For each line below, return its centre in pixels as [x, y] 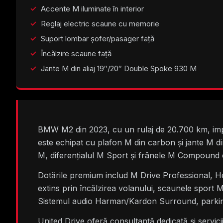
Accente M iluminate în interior [92, 8]
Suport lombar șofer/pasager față [98, 38]
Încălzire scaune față [76, 53]
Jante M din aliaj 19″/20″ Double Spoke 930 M [119, 68]
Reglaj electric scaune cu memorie [100, 23]
